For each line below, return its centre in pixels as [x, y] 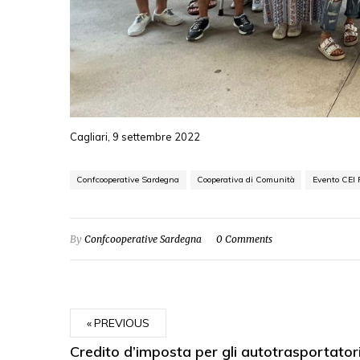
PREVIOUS [122, 323]
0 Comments [244, 239]
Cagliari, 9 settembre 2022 [135, 137]
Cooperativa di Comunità [245, 180]
